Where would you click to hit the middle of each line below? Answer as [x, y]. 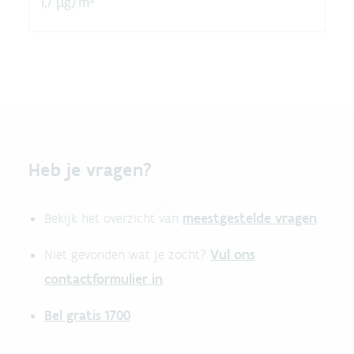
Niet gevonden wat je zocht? [125, 255]
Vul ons [233, 255]
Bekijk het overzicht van [111, 218]
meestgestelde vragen [250, 218]
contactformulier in [104, 279]
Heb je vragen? [90, 170]
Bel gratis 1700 [87, 316]
